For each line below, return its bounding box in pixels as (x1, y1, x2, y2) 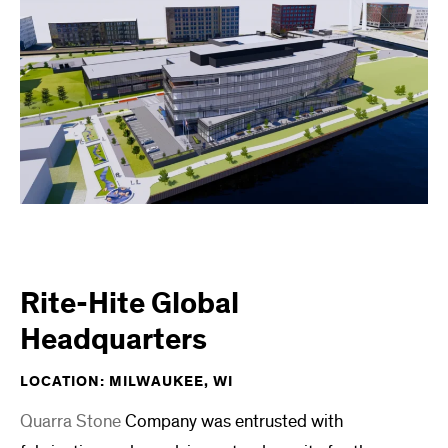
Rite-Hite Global (20, 283, 239, 324)
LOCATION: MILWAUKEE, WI (20, 371, 233, 391)
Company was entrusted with (121, 409, 343, 433)
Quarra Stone (20, 409, 121, 433)
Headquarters (20, 319, 207, 360)
